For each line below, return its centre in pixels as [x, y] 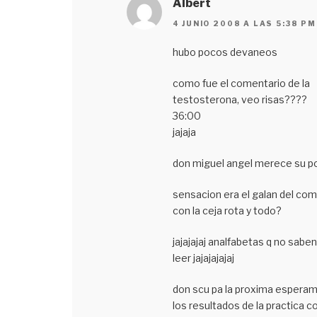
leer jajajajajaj [203, 258]
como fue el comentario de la [241, 83]
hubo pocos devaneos [225, 52]
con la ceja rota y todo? [227, 210]
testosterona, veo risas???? [240, 99]
